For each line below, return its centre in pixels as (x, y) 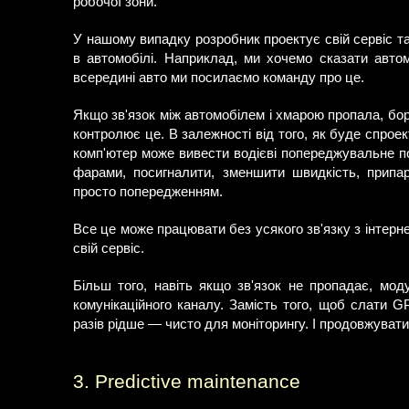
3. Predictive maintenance (187, 381)
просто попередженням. (148, 192)
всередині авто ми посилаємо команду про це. (219, 78)
